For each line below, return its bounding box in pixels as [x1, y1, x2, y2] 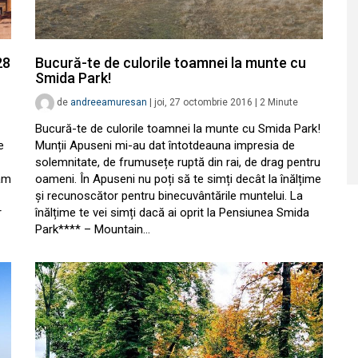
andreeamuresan [70, 97, 147, 109]
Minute [268, 97, 298, 109]
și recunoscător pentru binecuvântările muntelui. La [35, 189, 303, 204]
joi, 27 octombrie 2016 [154, 97, 253, 109]
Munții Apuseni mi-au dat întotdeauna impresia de [35, 138, 295, 153]
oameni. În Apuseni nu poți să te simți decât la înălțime [35, 172, 321, 187]
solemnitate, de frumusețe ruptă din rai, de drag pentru [35, 155, 320, 170]
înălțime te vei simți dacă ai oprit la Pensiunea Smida [35, 205, 309, 221]
